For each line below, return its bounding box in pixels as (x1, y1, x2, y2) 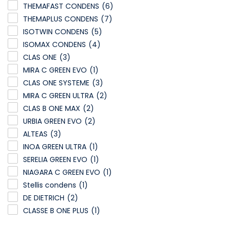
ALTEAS (23, 129, 48, 140)
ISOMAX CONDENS (23, 39, 86, 50)
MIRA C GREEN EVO (23, 65, 87, 76)
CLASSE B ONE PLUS (23, 205, 88, 216)
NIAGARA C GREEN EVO (23, 167, 100, 178)
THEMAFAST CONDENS (23, 1, 99, 12)
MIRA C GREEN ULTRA (23, 90, 94, 101)
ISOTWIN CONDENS (23, 27, 88, 37)
